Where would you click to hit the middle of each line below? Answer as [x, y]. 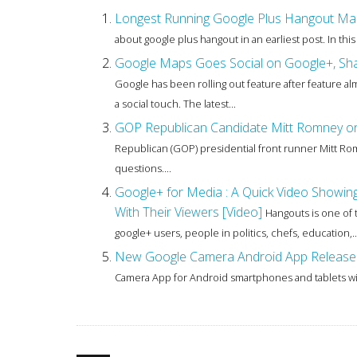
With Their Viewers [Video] [188, 212]
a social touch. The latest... [175, 104]
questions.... [143, 169]
